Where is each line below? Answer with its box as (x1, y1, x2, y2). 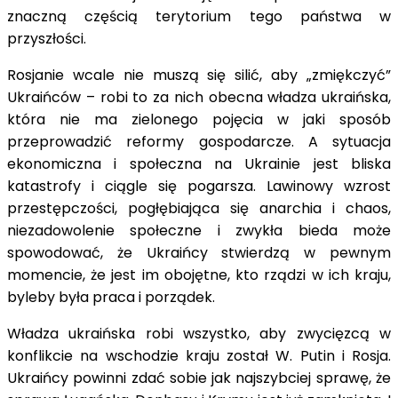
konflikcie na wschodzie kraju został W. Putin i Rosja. (7, 345, 391, 366)
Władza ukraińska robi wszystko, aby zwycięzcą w (7, 322, 391, 344)
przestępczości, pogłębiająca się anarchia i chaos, (7, 197, 391, 219)
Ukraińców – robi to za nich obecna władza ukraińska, (7, 86, 391, 107)
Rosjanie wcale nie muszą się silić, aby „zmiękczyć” (7, 64, 391, 85)
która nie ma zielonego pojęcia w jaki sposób (7, 108, 391, 130)
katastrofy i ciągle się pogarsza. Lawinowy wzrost (7, 175, 391, 196)
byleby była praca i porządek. (7, 286, 215, 307)
